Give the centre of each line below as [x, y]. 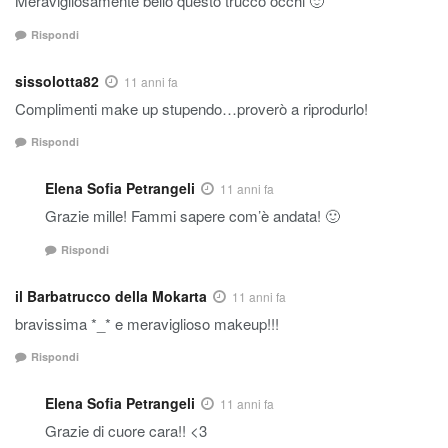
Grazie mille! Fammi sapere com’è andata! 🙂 [192, 216]
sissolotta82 [57, 80]
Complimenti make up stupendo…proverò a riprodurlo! [191, 108]
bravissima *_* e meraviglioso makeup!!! [147, 323]
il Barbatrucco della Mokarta [111, 295]
